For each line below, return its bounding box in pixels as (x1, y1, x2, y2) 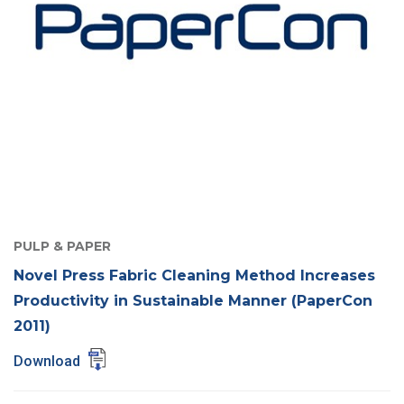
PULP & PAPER (14, 237, 111, 254)
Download (14, 352, 84, 370)
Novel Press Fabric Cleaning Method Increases (14, 266, 375, 284)
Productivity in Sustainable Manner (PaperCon (14, 291, 372, 309)
